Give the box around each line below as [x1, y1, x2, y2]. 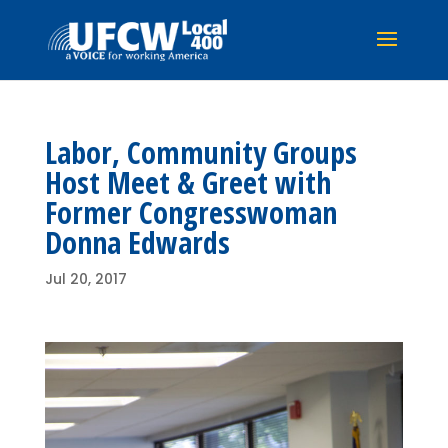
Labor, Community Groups [44, 132, 357, 173]
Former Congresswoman [44, 192, 337, 233]
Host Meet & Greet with [44, 162, 331, 203]
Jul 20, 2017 [44, 269, 127, 289]
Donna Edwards [44, 222, 230, 263]
